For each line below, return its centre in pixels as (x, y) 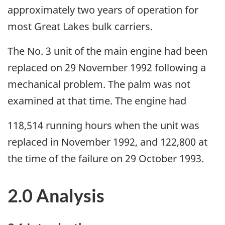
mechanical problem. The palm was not (99, 84)
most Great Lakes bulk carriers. (80, 26)
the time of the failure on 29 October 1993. (106, 158)
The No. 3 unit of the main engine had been (107, 51)
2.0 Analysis (56, 195)
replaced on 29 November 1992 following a (107, 67)
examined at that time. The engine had (97, 100)
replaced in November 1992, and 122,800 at (107, 142)
